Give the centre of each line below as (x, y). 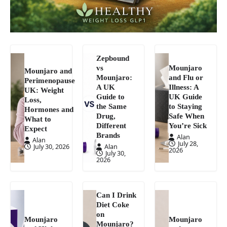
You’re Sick (187, 126)
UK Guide (185, 97)
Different (111, 126)
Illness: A (184, 87)
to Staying (185, 106)
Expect (35, 129)
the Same (112, 106)
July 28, (188, 144)
